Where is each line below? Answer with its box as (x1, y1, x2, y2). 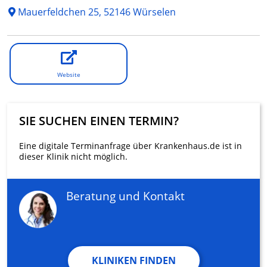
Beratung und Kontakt (66, 188, 185, 204)
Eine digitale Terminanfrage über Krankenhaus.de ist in (19, 140, 242, 152)
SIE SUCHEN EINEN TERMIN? (19, 113, 179, 129)
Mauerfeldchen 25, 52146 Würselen (15, 5, 176, 19)
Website (57, 70, 80, 79)
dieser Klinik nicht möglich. (19, 151, 128, 163)
